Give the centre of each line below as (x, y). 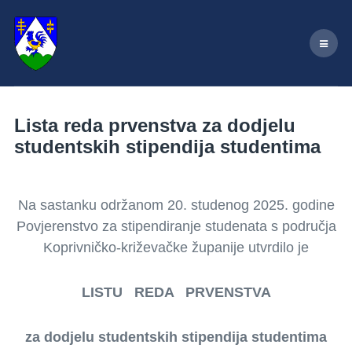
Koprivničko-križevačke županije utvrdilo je (176, 247)
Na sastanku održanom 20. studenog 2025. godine (176, 205)
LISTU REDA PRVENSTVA (176, 292)
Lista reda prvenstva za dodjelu (155, 125)
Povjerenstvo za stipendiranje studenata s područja (176, 226)
